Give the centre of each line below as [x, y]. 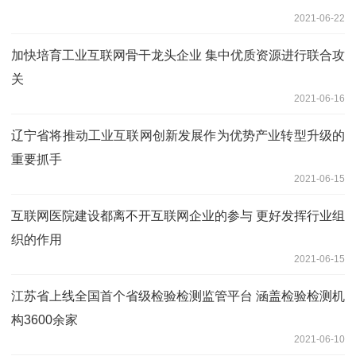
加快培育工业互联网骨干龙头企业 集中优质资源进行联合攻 [178, 55]
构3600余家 [44, 319]
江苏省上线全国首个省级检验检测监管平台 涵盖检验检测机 [178, 296]
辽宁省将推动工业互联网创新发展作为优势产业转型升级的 [178, 135]
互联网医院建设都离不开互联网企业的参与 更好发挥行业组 [178, 215]
